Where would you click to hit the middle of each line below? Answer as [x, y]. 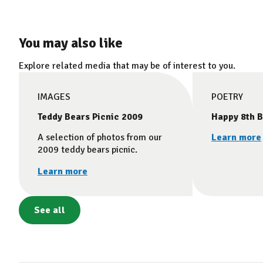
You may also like [71, 43]
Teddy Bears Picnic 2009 [90, 117]
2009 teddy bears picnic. [87, 149]
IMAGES [54, 97]
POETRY [227, 97]
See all [50, 210]
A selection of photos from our [100, 137]
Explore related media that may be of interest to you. [127, 65]
